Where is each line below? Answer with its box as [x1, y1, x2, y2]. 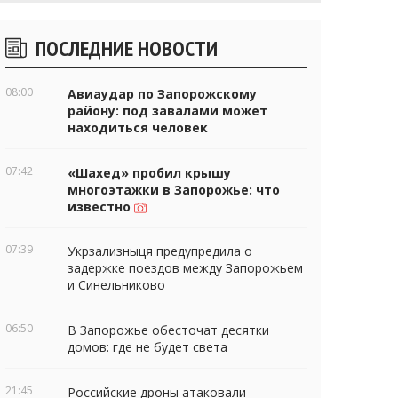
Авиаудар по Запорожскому [68, 84, 257, 102]
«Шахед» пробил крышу [68, 163, 231, 181]
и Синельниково [68, 276, 165, 294]
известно [68, 197, 134, 215]
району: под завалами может [68, 101, 267, 119]
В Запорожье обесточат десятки [68, 322, 269, 339]
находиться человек [68, 118, 208, 136]
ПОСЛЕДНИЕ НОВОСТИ [36, 34, 218, 62]
